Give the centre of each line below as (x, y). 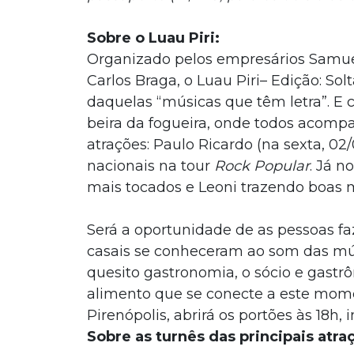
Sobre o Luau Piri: (153, 38)
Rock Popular (262, 166)
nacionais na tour (150, 166)
